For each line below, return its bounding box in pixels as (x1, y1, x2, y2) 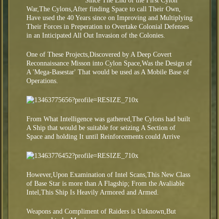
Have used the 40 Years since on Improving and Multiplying (26, 14, 193, 22)
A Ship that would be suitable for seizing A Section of (26, 124, 175, 131)
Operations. (26, 77, 58, 85)
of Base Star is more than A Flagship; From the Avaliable (26, 179, 184, 187)
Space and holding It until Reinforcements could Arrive (26, 132, 180, 140)
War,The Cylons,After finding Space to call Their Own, (26, 5, 181, 13)
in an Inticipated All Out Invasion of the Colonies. (26, 31, 165, 39)
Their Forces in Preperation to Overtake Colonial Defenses (26, 22, 189, 30)
